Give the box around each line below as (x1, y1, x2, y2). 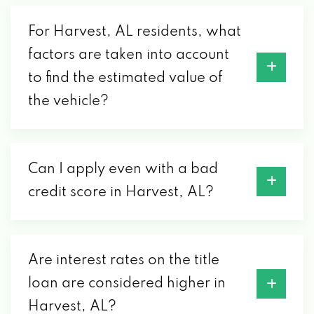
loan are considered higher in (28, 276, 226, 291)
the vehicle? (28, 94, 109, 109)
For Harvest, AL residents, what (28, 25, 241, 39)
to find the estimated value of (28, 71, 223, 86)
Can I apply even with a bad (28, 162, 218, 177)
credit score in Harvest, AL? (28, 185, 214, 200)
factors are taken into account (28, 48, 229, 62)
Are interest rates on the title (28, 253, 219, 268)
